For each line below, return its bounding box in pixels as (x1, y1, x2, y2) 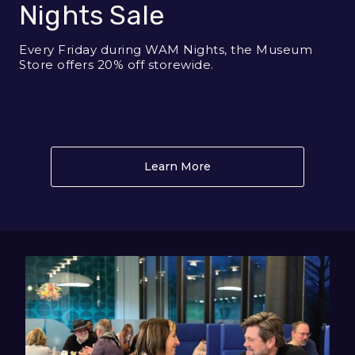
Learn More (144, 158, 211, 174)
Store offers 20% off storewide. (19, 56, 214, 72)
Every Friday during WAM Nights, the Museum (19, 41, 312, 57)
